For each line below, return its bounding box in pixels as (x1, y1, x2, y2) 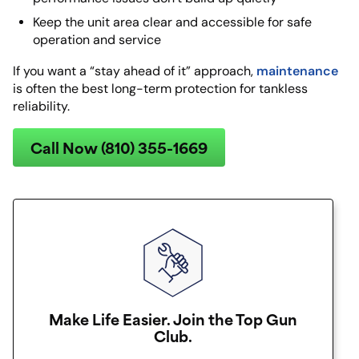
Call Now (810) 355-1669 (30, 135, 208, 159)
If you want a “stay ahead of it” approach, (13, 63, 256, 79)
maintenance (256, 63, 338, 79)
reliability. (13, 99, 70, 115)
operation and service (33, 32, 161, 48)
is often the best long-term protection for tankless (13, 81, 308, 97)
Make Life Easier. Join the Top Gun (49, 307, 297, 331)
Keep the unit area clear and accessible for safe (33, 14, 312, 30)
